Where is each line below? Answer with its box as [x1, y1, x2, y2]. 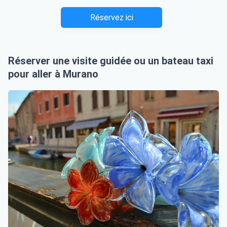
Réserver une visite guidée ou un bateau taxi [8, 54, 213, 67]
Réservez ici [90, 12, 133, 22]
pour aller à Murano [8, 67, 98, 80]
